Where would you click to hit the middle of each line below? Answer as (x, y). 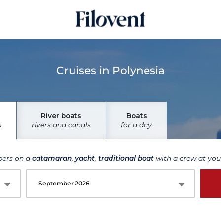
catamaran (52, 158)
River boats (61, 116)
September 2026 (64, 183)
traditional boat (126, 158)
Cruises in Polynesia (110, 70)
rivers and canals (61, 125)
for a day (136, 125)
